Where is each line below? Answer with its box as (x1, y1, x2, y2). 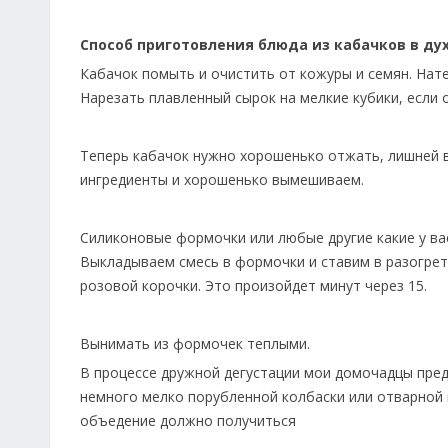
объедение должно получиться (80, 411, 296, 430)
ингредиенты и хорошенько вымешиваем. (80, 170, 364, 189)
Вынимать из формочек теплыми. (80, 334, 310, 353)
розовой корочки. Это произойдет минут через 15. (80, 276, 427, 295)
